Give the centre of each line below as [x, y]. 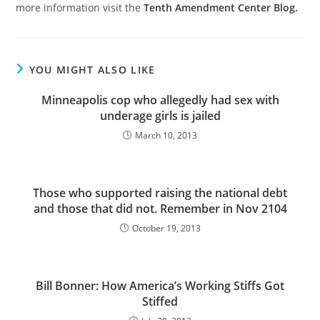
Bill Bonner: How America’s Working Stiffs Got [160, 286]
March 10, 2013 [166, 135]
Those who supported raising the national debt [160, 193]
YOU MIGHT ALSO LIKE [92, 70]
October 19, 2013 [166, 228]
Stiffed [160, 301]
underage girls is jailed [160, 116]
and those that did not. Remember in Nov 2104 [160, 209]
